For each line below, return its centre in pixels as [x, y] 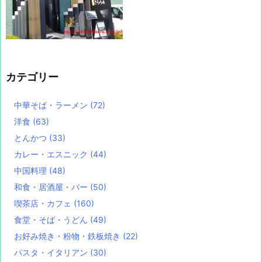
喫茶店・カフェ [44, 203]
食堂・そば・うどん [52, 220]
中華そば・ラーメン [52, 105]
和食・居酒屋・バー [52, 187]
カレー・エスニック [52, 154]
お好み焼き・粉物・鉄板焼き [68, 236]
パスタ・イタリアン [52, 252]
